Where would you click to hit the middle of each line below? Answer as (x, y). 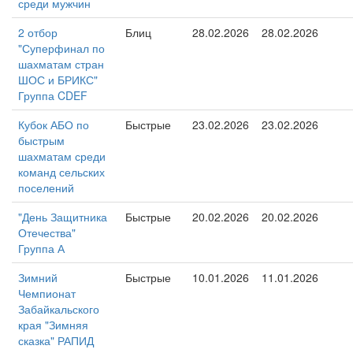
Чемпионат (47, 293)
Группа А (41, 248)
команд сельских (61, 172)
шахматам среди (62, 156)
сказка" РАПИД (56, 340)
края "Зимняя (53, 325)
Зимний (38, 277)
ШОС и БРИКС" (58, 80)
